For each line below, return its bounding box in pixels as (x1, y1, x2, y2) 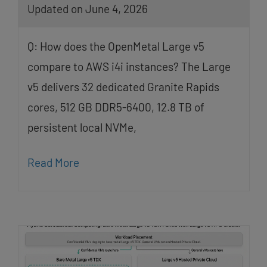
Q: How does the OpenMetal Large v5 (27, 39, 204, 53)
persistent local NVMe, (27, 120, 136, 134)
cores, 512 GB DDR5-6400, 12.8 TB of (27, 100, 204, 114)
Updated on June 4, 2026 (27, 1, 148, 15)
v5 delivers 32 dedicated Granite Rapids (27, 79, 219, 94)
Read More (27, 155, 79, 169)
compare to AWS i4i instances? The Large (27, 59, 231, 73)
